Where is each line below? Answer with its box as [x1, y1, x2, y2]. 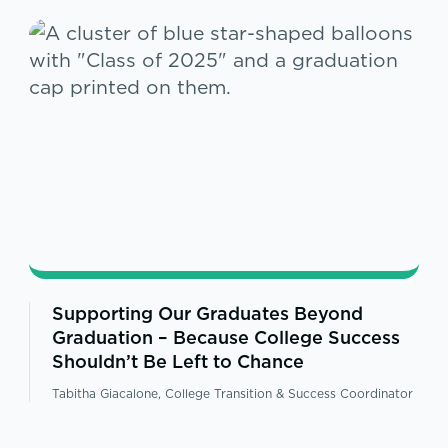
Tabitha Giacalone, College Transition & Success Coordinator [51, 385, 413, 403]
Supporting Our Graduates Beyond [51, 301, 363, 327]
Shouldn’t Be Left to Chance [51, 349, 304, 375]
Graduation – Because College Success [51, 325, 400, 351]
